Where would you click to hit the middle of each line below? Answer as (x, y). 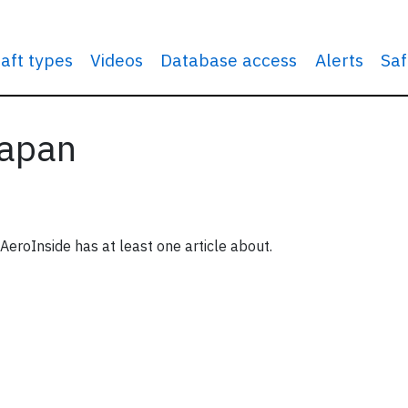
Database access (229, 60)
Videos (117, 60)
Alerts (339, 60)
